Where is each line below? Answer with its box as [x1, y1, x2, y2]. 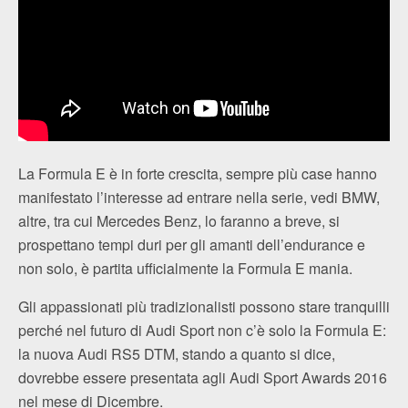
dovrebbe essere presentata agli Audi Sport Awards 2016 [18, 367, 387, 388]
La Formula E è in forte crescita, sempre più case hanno [18, 163, 377, 184]
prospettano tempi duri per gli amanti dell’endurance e [18, 234, 365, 255]
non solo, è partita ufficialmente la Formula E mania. [18, 258, 352, 279]
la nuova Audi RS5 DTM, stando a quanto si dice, [18, 343, 335, 364]
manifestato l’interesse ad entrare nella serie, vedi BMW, [18, 187, 380, 208]
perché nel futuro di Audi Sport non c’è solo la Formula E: [18, 320, 386, 341]
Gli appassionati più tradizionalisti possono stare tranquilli [18, 296, 390, 317]
